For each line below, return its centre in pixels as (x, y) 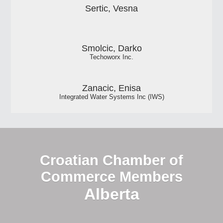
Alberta (111, 194)
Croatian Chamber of (111, 161)
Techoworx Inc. (111, 57)
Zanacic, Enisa (111, 88)
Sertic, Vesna (111, 8)
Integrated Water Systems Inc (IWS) (111, 97)
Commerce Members (111, 177)
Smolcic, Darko (111, 48)
